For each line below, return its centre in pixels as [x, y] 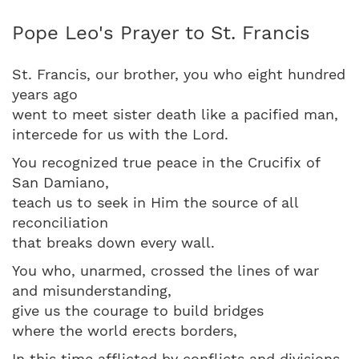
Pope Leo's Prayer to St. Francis [161, 32]
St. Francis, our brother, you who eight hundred [179, 74]
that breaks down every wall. [113, 242]
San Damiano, [61, 182]
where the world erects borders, [125, 330]
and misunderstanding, [92, 290]
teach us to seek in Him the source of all [155, 202]
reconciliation [60, 222]
